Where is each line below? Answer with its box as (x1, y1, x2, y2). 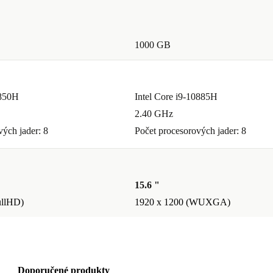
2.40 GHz (135, 108, 173, 119)
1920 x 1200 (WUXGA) (135, 197, 230, 208)
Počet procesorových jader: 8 (135, 126, 246, 136)
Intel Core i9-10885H (135, 91, 218, 102)
